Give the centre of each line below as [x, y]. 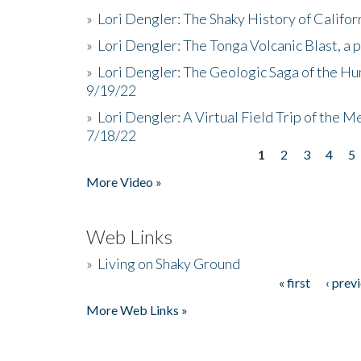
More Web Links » [137, 309]
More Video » [124, 181]
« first [294, 282]
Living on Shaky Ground [169, 263]
